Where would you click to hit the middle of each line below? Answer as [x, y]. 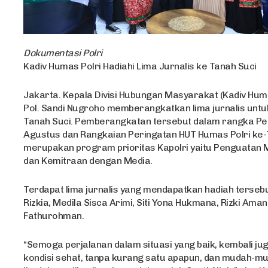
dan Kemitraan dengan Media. [88, 161]
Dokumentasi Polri [63, 53]
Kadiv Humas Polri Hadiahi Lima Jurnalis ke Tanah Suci [140, 66]
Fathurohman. [54, 216]
